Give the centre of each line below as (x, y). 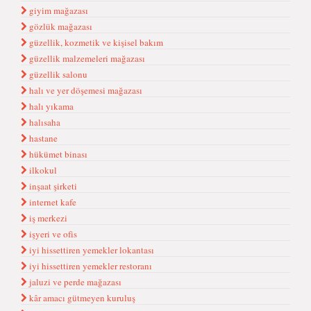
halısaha (44, 122)
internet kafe (52, 202)
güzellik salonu (57, 74)
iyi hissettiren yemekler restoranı (90, 266)
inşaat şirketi (52, 186)
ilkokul (42, 170)
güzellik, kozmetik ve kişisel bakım (95, 42)
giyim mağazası (58, 10)
